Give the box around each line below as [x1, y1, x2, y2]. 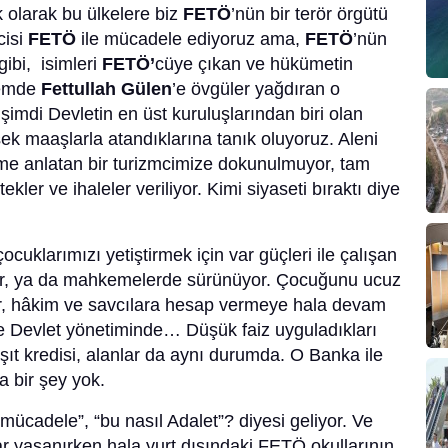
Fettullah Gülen [41, 79, 172, 100]
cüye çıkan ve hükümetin [155, 54, 353, 75]
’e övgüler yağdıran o [172, 79, 340, 100]
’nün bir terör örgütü [231, 4, 388, 25]
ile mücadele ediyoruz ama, [76, 29, 305, 50]
